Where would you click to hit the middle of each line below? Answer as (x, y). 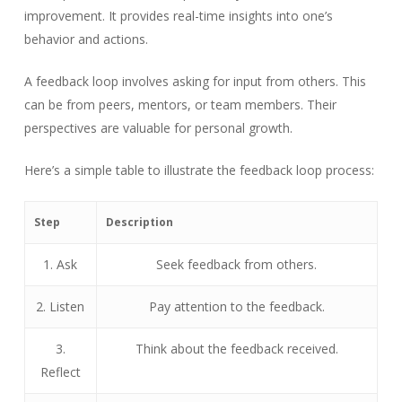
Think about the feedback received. (236, 349)
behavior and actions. (86, 39)
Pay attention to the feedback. (236, 307)
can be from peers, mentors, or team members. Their (180, 105)
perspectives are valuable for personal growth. (158, 128)
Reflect (60, 372)
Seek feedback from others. (237, 265)
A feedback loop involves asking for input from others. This (195, 82)
